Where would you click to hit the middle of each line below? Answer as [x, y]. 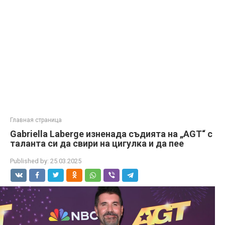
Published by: [29, 161]
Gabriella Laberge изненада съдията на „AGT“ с [111, 134]
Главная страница [36, 120]
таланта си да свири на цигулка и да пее [97, 143]
